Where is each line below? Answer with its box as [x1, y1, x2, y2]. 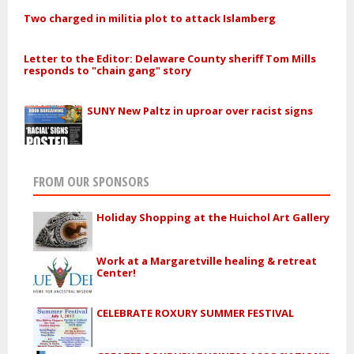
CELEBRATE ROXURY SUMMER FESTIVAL [96, 306, 294, 321]
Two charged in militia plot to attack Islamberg [24, 10, 276, 25]
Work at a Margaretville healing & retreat [96, 253, 317, 268]
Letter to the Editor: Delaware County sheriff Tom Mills [24, 51, 316, 66]
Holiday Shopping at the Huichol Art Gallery [96, 209, 330, 224]
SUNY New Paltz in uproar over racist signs [87, 104, 314, 119]
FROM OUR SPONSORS [32, 171, 149, 190]
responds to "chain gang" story [24, 63, 191, 78]
